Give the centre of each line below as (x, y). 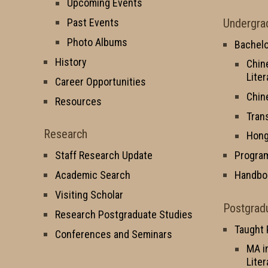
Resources (78, 101)
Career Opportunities (100, 81)
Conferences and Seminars (114, 234)
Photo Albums (97, 42)
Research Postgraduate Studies (124, 214)
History (71, 62)
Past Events (93, 23)
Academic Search (93, 175)
